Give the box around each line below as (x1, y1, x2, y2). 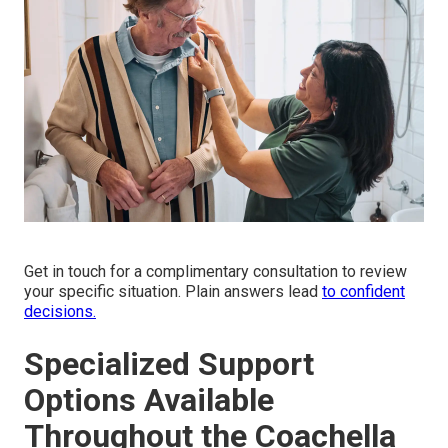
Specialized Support (24, 344, 314, 383)
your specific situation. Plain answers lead (24, 281, 322, 301)
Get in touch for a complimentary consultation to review (24, 261, 407, 281)
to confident (322, 281, 405, 301)
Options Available (24, 380, 274, 419)
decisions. (24, 301, 96, 321)
